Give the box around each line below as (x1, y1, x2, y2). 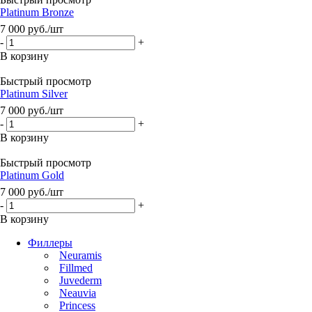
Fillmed (59, 261, 93, 274)
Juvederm (59, 274, 102, 286)
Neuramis (59, 249, 102, 261)
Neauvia (59, 286, 96, 299)
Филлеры (28, 236, 72, 249)
